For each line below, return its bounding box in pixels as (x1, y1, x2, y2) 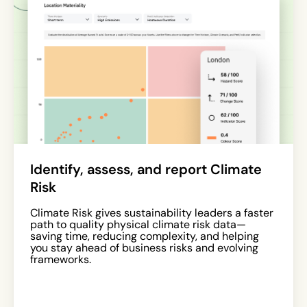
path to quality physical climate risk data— (30, 217, 246, 231)
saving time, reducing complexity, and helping (30, 229, 259, 243)
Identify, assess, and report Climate (30, 160, 262, 177)
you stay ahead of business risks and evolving (30, 241, 258, 254)
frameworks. (30, 252, 91, 266)
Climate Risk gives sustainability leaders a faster (30, 206, 273, 219)
